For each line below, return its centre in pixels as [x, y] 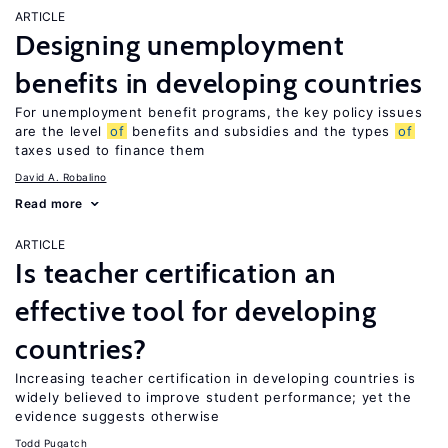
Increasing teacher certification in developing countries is [215, 378]
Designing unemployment [180, 45]
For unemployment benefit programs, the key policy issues [219, 112]
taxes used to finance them [110, 150]
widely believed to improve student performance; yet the [213, 397]
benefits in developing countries [219, 83]
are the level [61, 131]
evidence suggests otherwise [117, 416]
